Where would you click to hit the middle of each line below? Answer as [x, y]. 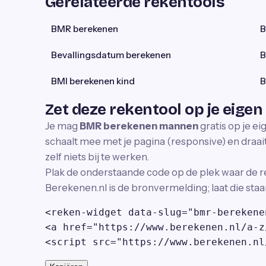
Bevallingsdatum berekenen [111, 55]
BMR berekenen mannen [139, 126]
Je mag [62, 126]
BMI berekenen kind [93, 81]
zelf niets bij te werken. [97, 157]
